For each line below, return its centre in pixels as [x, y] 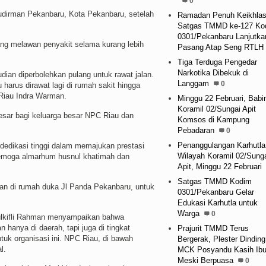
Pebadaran [196, 130]
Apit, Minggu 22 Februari [219, 166]
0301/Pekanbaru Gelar [216, 192]
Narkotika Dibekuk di [213, 72]
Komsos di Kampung [213, 119]
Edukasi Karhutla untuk [217, 202]
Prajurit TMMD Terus [213, 228]
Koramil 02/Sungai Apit [216, 109]
